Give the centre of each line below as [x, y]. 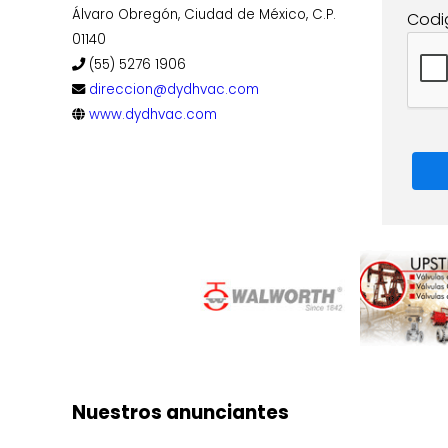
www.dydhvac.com [153, 114]
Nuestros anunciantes [180, 412]
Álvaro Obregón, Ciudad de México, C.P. [204, 14]
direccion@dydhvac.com [174, 89]
